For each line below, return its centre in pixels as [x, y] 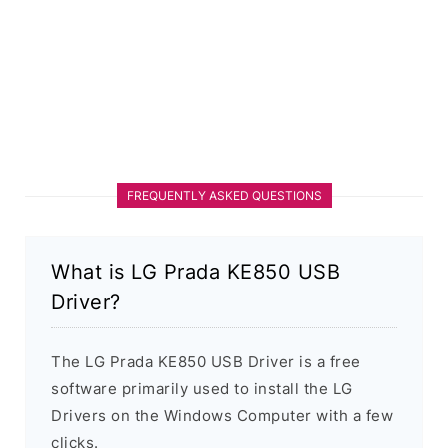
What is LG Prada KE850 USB [195, 272]
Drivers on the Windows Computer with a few [222, 416]
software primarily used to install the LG [202, 389]
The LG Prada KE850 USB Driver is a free [206, 362]
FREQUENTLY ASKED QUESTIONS [224, 196]
